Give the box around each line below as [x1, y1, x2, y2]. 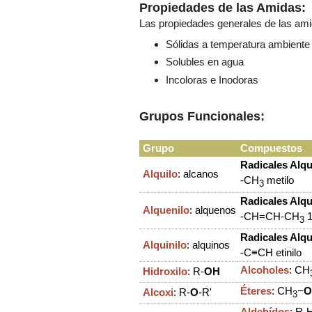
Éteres [240, 284, 272, 297]
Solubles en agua [165, 56, 244, 68]
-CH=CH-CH [240, 210, 299, 222]
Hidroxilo [143, 265, 187, 277]
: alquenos [189, 203, 236, 216]
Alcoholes [240, 263, 289, 276]
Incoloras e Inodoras [165, 74, 258, 86]
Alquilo [143, 167, 178, 180]
